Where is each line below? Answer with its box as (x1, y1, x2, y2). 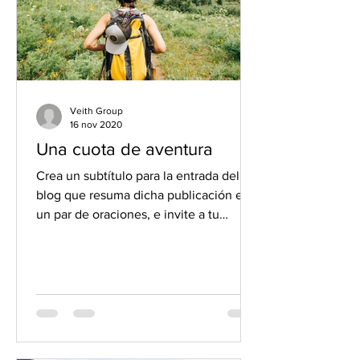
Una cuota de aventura (36, 140, 213, 158)
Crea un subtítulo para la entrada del (36, 169, 239, 182)
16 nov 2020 (70, 118, 122, 130)
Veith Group (70, 105, 123, 117)
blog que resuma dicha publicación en (36, 188, 250, 202)
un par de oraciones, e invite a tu (36, 207, 219, 221)
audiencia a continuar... (36, 227, 166, 240)
